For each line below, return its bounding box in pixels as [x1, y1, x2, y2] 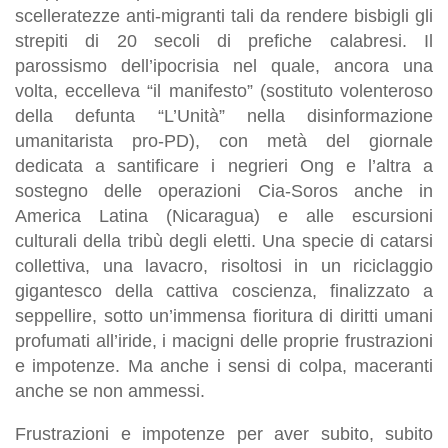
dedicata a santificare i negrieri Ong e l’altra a [15, 155, 433, 176]
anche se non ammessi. [15, 380, 205, 401]
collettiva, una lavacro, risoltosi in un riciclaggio [15, 255, 433, 276]
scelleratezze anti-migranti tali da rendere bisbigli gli [15, 5, 433, 26]
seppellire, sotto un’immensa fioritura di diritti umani [15, 305, 433, 326]
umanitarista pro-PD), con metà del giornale [15, 130, 433, 151]
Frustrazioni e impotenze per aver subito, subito [15, 423, 433, 444]
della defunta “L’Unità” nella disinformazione [15, 105, 433, 126]
